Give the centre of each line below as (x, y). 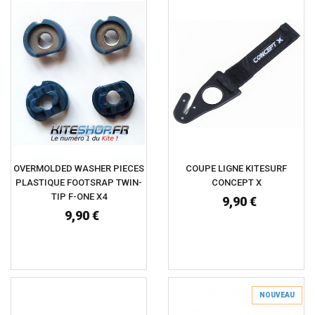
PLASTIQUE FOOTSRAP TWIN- (79, 182)
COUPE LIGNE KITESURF (236, 168)
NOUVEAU (277, 295)
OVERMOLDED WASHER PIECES (79, 168)
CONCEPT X (236, 182)
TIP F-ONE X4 (79, 196)
